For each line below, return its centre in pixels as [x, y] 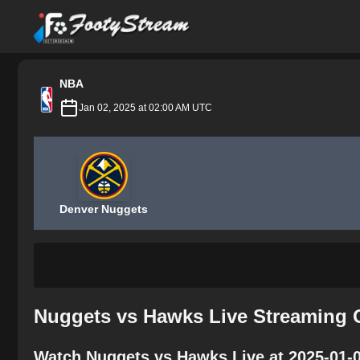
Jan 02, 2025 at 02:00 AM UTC [145, 108]
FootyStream [68, 15]
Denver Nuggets [104, 209]
